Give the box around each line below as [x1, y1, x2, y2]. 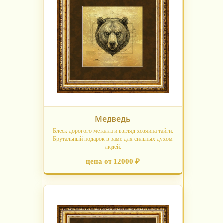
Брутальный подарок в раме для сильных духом [53, 135, 173, 143]
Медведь [95, 113, 131, 125]
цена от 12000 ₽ [86, 157, 140, 166]
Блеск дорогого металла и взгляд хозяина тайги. [52, 127, 173, 135]
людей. [104, 143, 121, 151]
